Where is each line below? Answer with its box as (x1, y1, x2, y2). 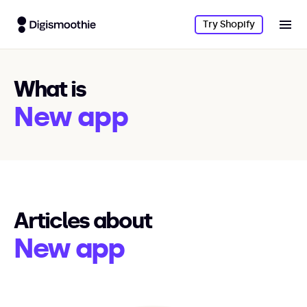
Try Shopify (203, 18, 255, 30)
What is (14, 76, 86, 102)
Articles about (14, 208, 151, 234)
